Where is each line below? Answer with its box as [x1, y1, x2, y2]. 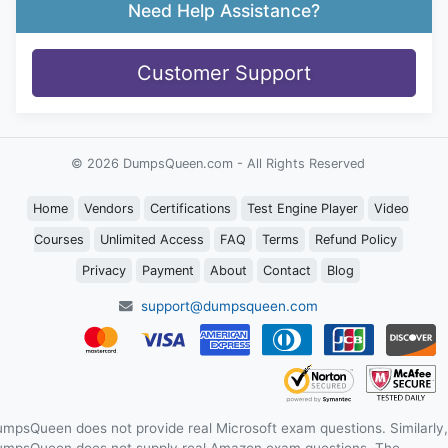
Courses [33, 232, 84, 247]
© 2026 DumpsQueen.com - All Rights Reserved [71, 156, 365, 171]
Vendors [84, 201, 134, 216]
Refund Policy [314, 232, 397, 247]
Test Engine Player [247, 201, 358, 216]
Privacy [82, 263, 126, 278]
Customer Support [137, 61, 311, 85]
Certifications [150, 201, 231, 216]
